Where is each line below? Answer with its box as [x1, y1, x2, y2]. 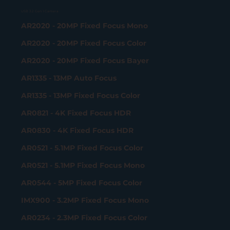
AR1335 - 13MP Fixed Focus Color [21, 91, 141, 101]
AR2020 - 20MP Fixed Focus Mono [21, 21, 148, 31]
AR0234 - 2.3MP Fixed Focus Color [21, 213, 148, 222]
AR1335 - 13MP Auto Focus [21, 73, 117, 83]
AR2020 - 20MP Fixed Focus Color [21, 39, 147, 48]
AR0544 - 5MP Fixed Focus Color [21, 178, 143, 187]
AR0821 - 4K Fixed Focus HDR [21, 108, 131, 118]
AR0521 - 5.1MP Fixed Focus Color [21, 143, 144, 153]
